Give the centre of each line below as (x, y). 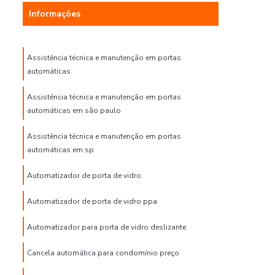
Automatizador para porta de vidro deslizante (107, 227)
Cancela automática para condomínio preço (103, 253)
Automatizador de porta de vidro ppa (92, 201)
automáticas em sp (60, 150)
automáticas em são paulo (74, 110)
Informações (55, 14)
